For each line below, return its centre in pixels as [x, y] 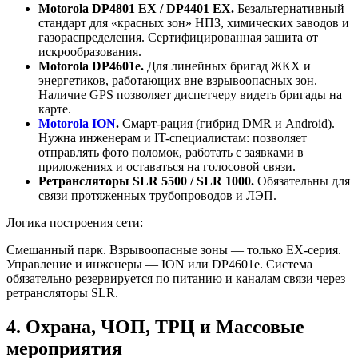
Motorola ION [77, 123]
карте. [55, 109]
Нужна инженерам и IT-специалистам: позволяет [173, 137]
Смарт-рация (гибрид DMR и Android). [227, 123]
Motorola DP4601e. [91, 66]
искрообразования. [90, 51]
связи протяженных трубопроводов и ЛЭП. [157, 195]
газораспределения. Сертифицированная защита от [178, 37]
